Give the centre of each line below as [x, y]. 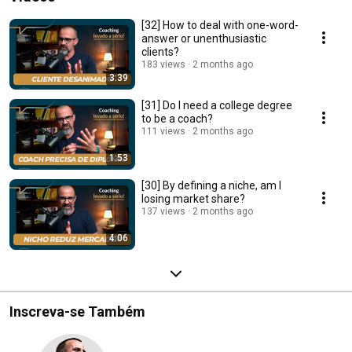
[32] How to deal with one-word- [220, 25]
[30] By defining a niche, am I [211, 185]
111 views [163, 131]
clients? [160, 51]
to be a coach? [177, 118]
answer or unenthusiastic [204, 38]
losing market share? [193, 198]
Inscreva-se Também [77, 311]
